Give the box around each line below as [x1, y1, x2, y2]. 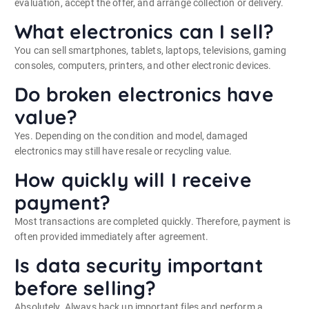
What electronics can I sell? [14, 19, 275, 43]
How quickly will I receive [14, 167, 252, 192]
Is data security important [14, 252, 263, 277]
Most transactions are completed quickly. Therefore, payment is [14, 215, 290, 227]
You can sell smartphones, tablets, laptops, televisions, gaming [14, 44, 286, 56]
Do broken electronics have [14, 81, 274, 106]
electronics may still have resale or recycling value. [14, 145, 232, 157]
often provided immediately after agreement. [14, 230, 209, 242]
